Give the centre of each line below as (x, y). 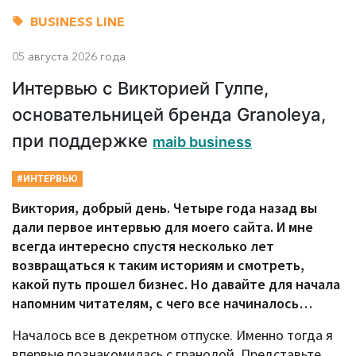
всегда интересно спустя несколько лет (143, 246)
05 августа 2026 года (69, 56)
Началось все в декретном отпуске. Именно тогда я (172, 335)
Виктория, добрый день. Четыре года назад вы (164, 207)
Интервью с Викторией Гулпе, (140, 88)
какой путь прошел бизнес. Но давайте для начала (176, 284)
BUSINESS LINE (77, 21)
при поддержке (82, 140)
